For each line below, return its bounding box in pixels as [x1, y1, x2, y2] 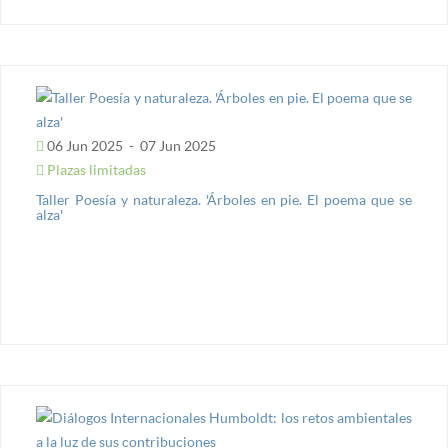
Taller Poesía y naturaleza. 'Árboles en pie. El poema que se [36, 191, 412, 208]
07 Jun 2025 [137, 137, 216, 154]
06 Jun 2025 [44, 137, 126, 154]
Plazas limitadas [44, 161, 146, 178]
